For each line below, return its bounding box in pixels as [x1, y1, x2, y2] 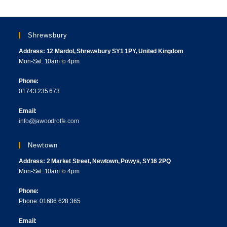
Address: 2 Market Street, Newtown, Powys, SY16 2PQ [19, 158, 171, 165]
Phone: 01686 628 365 [19, 198, 81, 205]
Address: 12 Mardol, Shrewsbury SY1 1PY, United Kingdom [19, 48, 183, 55]
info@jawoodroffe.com [19, 118, 79, 125]
